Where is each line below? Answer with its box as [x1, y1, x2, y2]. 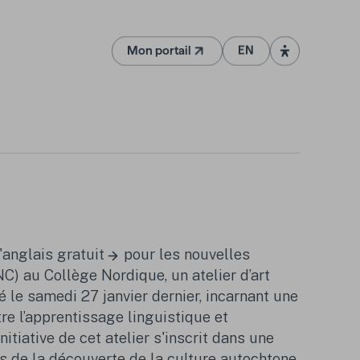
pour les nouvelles [119, 245, 250, 264]
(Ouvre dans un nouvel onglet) [166, 50, 331, 63]
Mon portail [127, 44, 192, 58]
